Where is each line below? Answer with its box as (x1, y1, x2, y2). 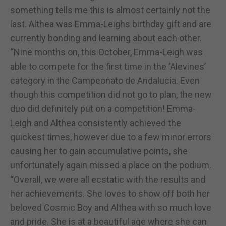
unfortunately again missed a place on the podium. (10, 159, 211, 171)
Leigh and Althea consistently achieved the (10, 117, 181, 128)
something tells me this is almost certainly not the (10, 4, 210, 15)
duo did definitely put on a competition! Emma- (10, 103, 196, 114)
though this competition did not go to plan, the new (10, 89, 212, 100)
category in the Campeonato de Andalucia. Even (10, 75, 200, 86)
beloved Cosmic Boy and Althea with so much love (10, 202, 211, 213)
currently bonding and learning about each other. (10, 32, 202, 43)
